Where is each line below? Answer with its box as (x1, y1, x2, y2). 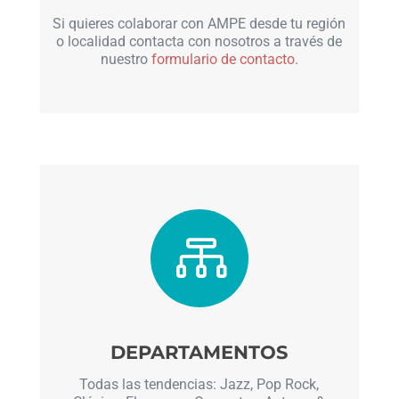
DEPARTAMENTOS (110, 341, 289, 364)
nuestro (100, 51, 151, 69)
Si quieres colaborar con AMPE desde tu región (53, 15, 346, 33)
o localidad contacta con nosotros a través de (56, 33, 343, 51)
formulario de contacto (151, 51, 295, 69)
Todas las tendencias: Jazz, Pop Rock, (79, 375, 320, 393)
